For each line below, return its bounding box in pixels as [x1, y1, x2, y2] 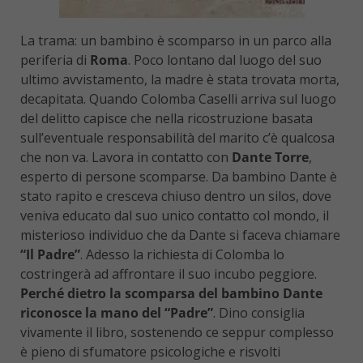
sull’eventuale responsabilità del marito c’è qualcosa [20, 129, 335, 147]
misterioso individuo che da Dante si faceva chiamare [20, 226, 340, 245]
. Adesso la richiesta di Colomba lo [80, 246, 284, 264]
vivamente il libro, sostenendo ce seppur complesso [20, 323, 334, 342]
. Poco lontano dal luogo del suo [128, 51, 322, 70]
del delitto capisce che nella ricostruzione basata [20, 109, 313, 128]
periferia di [20, 51, 90, 70]
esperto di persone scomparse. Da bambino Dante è [20, 168, 337, 186]
